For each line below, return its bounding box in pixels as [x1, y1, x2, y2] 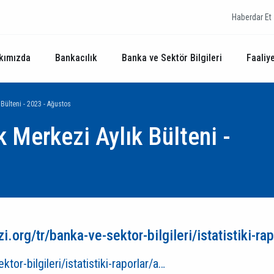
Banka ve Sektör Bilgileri [122, 52, 222, 64]
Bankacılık [55, 52, 97, 64]
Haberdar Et [232, 12, 272, 22]
